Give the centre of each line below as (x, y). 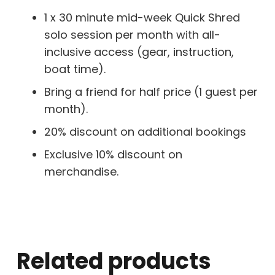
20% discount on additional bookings (145, 131)
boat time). (75, 69)
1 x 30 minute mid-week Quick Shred (142, 17)
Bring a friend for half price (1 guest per (151, 91)
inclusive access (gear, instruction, (139, 52)
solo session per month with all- (132, 34)
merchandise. (81, 171)
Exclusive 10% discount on (113, 154)
